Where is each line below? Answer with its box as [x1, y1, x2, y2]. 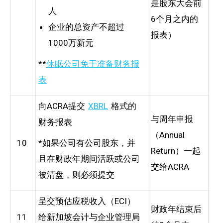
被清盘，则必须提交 [38, 169, 114, 180]
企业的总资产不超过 [48, 21, 124, 32]
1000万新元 [48, 37, 94, 48]
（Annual [151, 129, 185, 140]
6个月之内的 [151, 13, 198, 24]
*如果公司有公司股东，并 [38, 137, 135, 148]
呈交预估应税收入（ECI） [38, 196, 135, 206]
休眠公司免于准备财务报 [46, 58, 139, 69]
